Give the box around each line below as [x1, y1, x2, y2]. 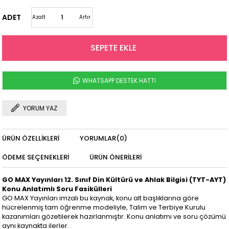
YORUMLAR [80, 133, 117, 144]
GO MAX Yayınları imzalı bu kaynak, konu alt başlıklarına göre [2, 194, 199, 203]
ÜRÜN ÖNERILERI [89, 152, 142, 163]
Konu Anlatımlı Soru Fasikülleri [2, 185, 112, 194]
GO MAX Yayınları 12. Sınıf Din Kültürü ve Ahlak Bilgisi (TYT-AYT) [2, 175, 226, 185]
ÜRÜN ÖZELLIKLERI [2, 133, 60, 144]
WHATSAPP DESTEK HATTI [81, 76, 156, 85]
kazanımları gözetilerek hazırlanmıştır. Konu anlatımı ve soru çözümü [2, 212, 226, 221]
